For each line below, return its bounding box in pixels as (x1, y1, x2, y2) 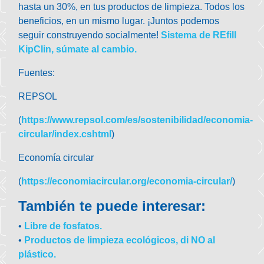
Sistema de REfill (161, 30, 237, 41)
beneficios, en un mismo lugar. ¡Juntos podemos (18, 16, 220, 27)
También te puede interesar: (18, 198, 206, 214)
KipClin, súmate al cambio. (18, 44, 140, 55)
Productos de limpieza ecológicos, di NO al (24, 235, 216, 246)
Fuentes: (18, 68, 55, 78)
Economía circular (18, 153, 94, 163)
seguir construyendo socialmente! (18, 30, 161, 41)
